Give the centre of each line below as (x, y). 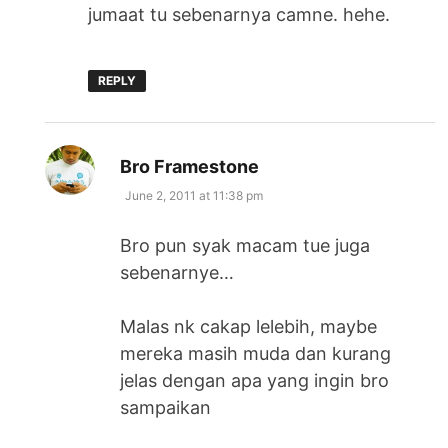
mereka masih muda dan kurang (256, 353)
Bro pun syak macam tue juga (245, 245)
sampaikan (166, 407)
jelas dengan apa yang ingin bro (255, 380)
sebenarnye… (177, 272)
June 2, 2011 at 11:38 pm (194, 195)
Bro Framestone (190, 166)
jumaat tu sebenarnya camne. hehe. (239, 14)
